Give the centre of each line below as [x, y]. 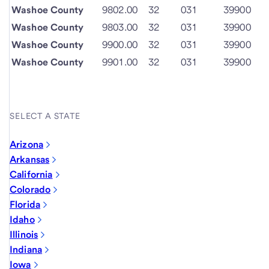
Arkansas [30, 159]
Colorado [30, 189]
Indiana [26, 249]
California [31, 174]
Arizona [27, 144]
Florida [25, 204]
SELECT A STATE [45, 116]
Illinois [24, 234]
